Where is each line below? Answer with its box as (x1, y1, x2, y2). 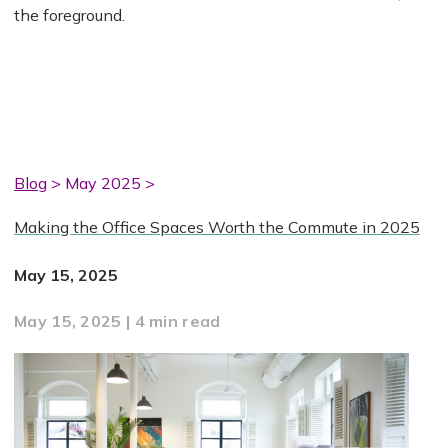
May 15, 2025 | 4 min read (14, 310, 221, 331)
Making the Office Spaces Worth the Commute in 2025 (14, 216, 420, 237)
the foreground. (14, 4, 125, 25)
